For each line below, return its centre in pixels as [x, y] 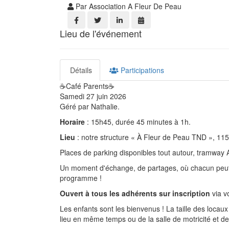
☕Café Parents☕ [87, 86]
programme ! [81, 178]
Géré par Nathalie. [90, 106]
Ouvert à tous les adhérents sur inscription [135, 193]
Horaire [73, 122]
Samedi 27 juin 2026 [93, 96]
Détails [80, 70]
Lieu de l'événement [101, 33]
